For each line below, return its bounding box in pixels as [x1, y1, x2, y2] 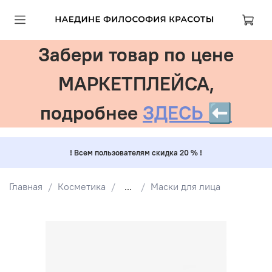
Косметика [58, 180, 106, 192]
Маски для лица [151, 180, 220, 192]
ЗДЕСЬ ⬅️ [143, 100, 232, 125]
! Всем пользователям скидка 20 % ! [70, 147, 202, 158]
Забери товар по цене [38, 42, 234, 67]
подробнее [40, 100, 143, 125]
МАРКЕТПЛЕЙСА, [58, 71, 214, 96]
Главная [9, 180, 42, 192]
